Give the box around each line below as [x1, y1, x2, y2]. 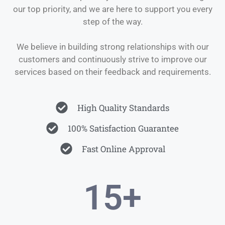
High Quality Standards [77, 101, 169, 114]
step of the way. [82, 16, 143, 27]
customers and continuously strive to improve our [18, 54, 207, 64]
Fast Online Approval [81, 143, 165, 155]
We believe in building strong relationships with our [16, 42, 209, 52]
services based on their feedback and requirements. [14, 67, 211, 77]
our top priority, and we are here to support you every [13, 4, 212, 14]
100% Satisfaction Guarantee [68, 122, 179, 134]
